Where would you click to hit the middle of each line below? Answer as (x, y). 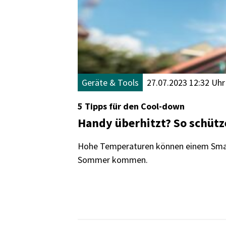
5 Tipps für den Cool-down (131, 106)
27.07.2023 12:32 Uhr (186, 82)
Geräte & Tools (110, 82)
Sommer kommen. (113, 160)
